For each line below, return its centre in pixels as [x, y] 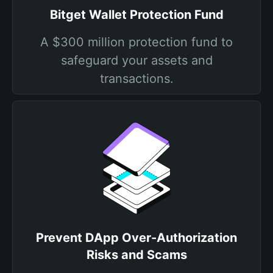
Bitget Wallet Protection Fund [136, 15]
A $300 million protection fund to [136, 42]
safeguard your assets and [136, 60]
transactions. [136, 79]
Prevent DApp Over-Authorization [136, 238]
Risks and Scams [136, 255]
